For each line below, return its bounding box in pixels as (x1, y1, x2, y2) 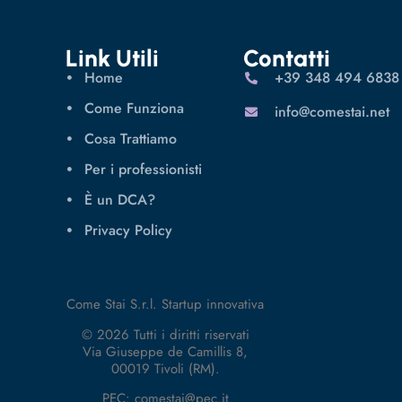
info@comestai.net (275, 100, 390, 122)
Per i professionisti (84, 158, 203, 179)
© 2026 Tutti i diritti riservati (81, 324, 249, 345)
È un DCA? (84, 188, 156, 210)
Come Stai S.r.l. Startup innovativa (66, 294, 264, 315)
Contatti (242, 43, 330, 73)
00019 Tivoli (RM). (110, 358, 220, 379)
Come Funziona (84, 97, 185, 118)
